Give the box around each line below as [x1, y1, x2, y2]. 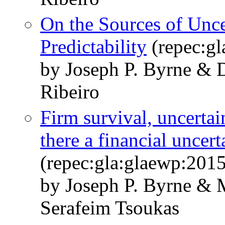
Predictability [40, 36, 147, 58]
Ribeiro [40, 81, 99, 103]
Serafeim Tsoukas [40, 197, 179, 219]
